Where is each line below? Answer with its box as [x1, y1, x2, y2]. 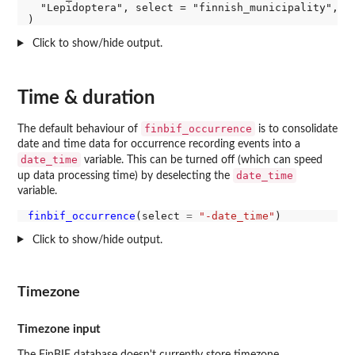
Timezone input [17, 323, 101, 335]
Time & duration [17, 88, 155, 108]
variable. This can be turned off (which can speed [81, 154, 323, 166]
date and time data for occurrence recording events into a [17, 138, 300, 150]
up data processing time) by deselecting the [17, 170, 233, 181]
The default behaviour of [17, 123, 141, 135]
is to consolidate [255, 123, 338, 135]
